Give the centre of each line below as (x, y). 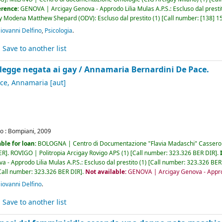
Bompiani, (22, 131)
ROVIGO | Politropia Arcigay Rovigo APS (65, 153)
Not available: (107, 172)
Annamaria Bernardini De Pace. (147, 70)
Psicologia (59, 30)
